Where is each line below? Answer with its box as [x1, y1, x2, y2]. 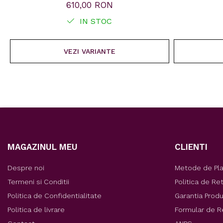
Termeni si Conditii [7, 178, 69, 186]
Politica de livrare [7, 206, 65, 214]
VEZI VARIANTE [63, 47, 115, 56]
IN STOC [77, 16, 112, 26]
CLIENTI [175, 142, 208, 152]
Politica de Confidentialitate [7, 192, 102, 200]
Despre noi [7, 164, 44, 172]
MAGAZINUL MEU [7, 142, 78, 152]
